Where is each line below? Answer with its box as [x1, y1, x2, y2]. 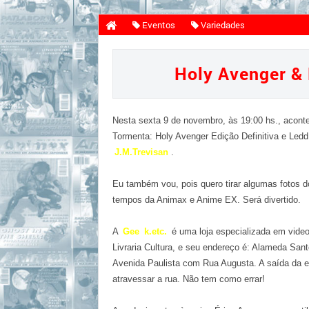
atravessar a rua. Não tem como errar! [112, 274, 265, 284]
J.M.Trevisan [114, 147, 169, 157]
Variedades [199, 19, 245, 31]
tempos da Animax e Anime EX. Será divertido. [112, 195, 301, 205]
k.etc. [143, 226, 167, 237]
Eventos [140, 19, 175, 31]
